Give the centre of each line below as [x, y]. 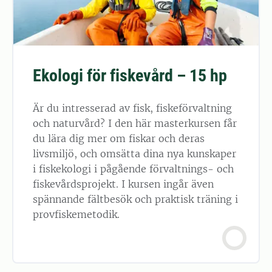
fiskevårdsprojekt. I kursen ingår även [123, 184]
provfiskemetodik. [76, 214]
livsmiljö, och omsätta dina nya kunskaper [134, 153]
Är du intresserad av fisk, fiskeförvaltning [132, 108]
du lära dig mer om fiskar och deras [119, 138]
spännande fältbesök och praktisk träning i [135, 199]
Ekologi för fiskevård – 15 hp [130, 75]
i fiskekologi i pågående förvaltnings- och [133, 168]
